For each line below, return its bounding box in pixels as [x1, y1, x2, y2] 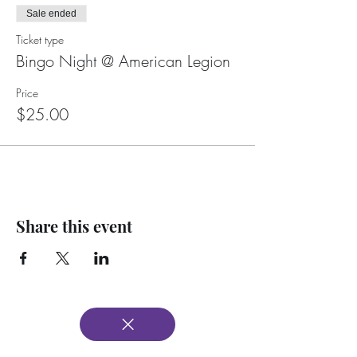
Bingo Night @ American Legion [16, 50, 230, 72]
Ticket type [16, 32, 64, 47]
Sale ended [26, 8, 76, 19]
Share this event [16, 215, 132, 237]
